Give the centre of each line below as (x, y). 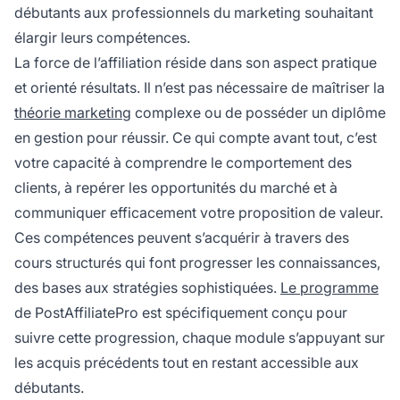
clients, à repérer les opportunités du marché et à (176, 187)
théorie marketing (73, 112)
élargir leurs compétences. (102, 37)
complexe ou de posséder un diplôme (258, 112)
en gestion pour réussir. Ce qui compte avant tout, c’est (196, 137)
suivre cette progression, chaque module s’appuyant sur (200, 337)
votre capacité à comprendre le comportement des (183, 162)
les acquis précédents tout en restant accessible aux (187, 362)
